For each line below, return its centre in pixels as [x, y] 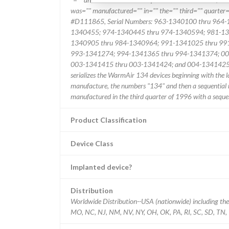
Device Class [92, 143]
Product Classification [109, 120]
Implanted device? [101, 167]
